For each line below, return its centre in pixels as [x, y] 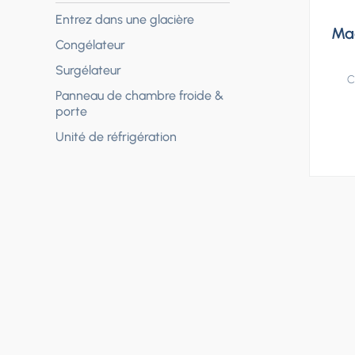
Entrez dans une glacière [125, 20]
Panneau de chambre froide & [139, 96]
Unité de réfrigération [116, 137]
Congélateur [90, 45]
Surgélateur [88, 71]
